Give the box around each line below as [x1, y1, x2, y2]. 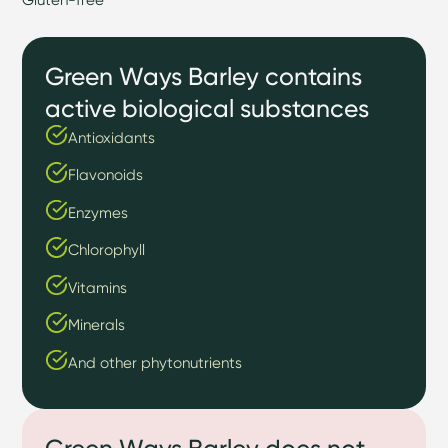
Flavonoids [67, 165, 143, 185]
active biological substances [45, 92, 370, 123]
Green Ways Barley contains [45, 60, 363, 91]
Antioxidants [67, 127, 155, 147]
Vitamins [67, 277, 127, 297]
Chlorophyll [67, 240, 145, 260]
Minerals [67, 315, 125, 335]
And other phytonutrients [67, 352, 242, 372]
